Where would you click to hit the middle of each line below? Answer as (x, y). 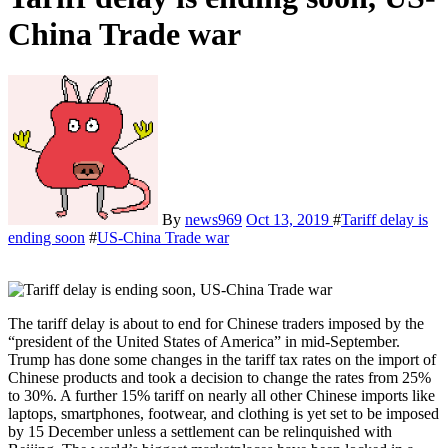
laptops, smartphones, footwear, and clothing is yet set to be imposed (223, 413)
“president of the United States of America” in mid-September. (204, 341)
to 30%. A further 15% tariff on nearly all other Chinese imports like (221, 395)
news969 (213, 219)
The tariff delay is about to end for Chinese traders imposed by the (216, 323)
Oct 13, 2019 (289, 219)
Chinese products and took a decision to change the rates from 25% (219, 377)
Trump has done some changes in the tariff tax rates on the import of (222, 359)
